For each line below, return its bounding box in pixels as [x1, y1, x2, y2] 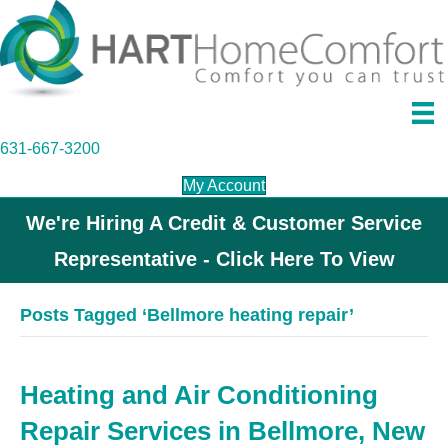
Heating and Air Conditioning [20, 380, 378, 411]
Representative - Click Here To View [53, 248, 395, 271]
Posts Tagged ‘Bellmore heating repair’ [20, 305, 354, 326]
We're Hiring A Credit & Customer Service [26, 212, 422, 235]
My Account [183, 177, 265, 195]
